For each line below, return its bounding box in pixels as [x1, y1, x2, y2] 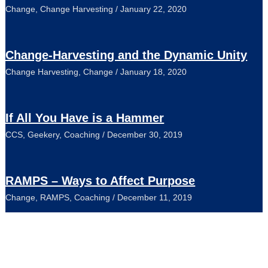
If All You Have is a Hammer [5, 111, 165, 125]
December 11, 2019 [117, 193, 193, 203]
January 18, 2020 [120, 67, 187, 77]
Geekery [28, 130, 60, 140]
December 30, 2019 [107, 130, 183, 140]
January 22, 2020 [120, 4, 187, 14]
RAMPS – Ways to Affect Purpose [5, 174, 196, 188]
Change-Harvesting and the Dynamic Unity [5, 48, 248, 62]
